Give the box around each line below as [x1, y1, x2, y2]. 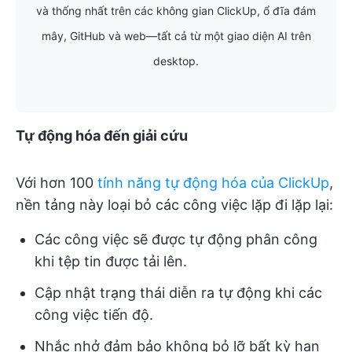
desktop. [153, 53, 199, 68]
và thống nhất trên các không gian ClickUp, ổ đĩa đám [36, 3, 316, 17]
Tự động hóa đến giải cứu [16, 126, 188, 144]
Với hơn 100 [16, 174, 97, 191]
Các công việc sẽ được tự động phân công [35, 230, 317, 247]
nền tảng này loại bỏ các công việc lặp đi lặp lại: [16, 196, 333, 213]
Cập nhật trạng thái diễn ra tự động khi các [35, 284, 322, 301]
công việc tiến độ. [35, 306, 153, 323]
